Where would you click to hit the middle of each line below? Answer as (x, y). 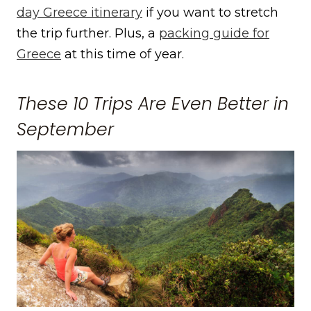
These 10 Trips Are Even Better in (153, 103)
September (65, 129)
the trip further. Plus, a (88, 34)
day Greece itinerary (79, 13)
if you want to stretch (210, 13)
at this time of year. (123, 54)
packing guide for (214, 34)
